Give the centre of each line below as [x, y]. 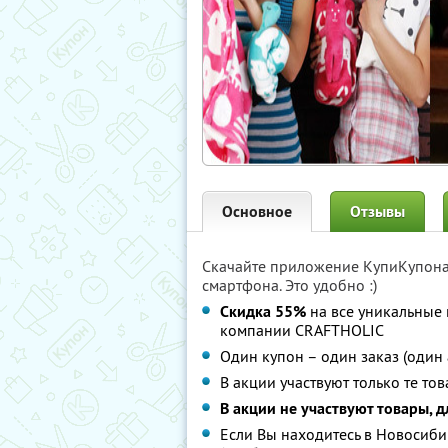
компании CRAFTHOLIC [302, 330]
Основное [257, 211]
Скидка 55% [263, 311]
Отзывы [377, 211]
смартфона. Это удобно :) [289, 285]
